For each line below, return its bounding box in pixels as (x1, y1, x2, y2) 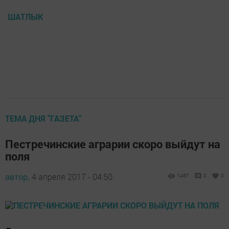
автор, (5, 171, 29, 182)
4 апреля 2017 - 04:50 (32, 171, 112, 182)
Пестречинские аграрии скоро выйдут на (5, 136, 220, 152)
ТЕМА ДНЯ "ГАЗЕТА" (5, 113, 81, 124)
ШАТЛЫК (8, 11, 43, 22)
